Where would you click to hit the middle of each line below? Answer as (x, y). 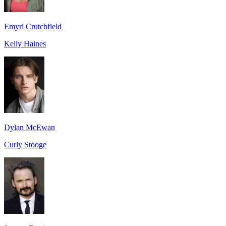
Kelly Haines (25, 43)
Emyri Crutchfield (33, 26)
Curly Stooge (25, 144)
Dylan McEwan (30, 127)
